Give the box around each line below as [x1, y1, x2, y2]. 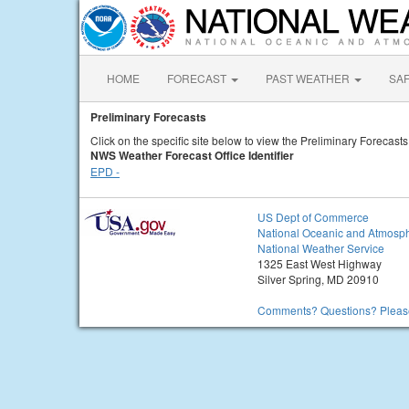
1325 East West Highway [257, 256, 382, 271]
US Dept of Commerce [257, 209, 369, 225]
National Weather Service [257, 240, 384, 256]
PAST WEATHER [266, 70, 352, 86]
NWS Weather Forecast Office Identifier [90, 147, 294, 163]
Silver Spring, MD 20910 [257, 271, 379, 287]
